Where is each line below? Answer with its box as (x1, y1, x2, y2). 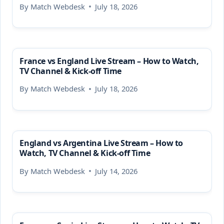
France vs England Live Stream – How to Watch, (19, 55, 199, 66)
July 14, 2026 (94, 165, 137, 176)
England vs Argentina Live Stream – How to (19, 137, 183, 149)
